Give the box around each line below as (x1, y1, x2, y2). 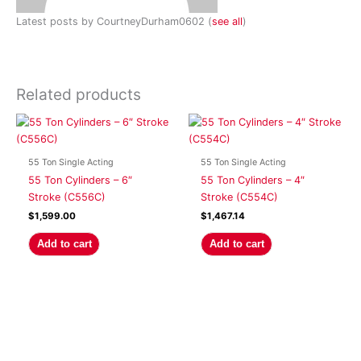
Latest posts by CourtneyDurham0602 (16, 15, 208, 27)
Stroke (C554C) (201, 191, 279, 204)
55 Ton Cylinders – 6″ (28, 174, 133, 187)
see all (212, 15, 243, 27)
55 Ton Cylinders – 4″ (201, 174, 305, 187)
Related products (16, 85, 141, 105)
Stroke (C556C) (28, 191, 106, 204)
